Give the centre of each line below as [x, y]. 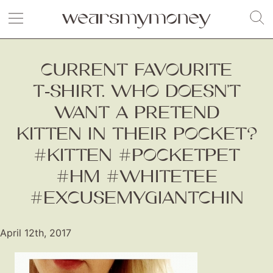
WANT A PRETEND [136, 112]
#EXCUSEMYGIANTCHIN [136, 197]
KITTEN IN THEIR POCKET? [136, 133]
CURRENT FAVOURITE [136, 69]
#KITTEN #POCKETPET [136, 155]
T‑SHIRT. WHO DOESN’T [136, 91]
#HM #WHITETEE [136, 176]
